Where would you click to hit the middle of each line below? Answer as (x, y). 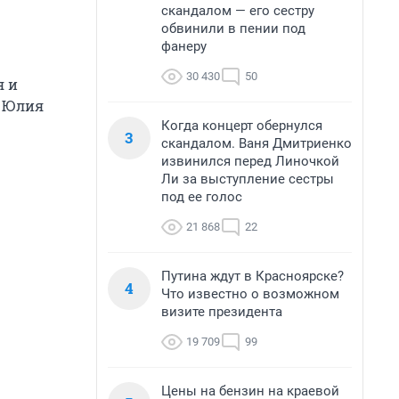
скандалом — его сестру (238, 11)
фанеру (184, 46)
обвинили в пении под (233, 28)
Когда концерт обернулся (242, 126)
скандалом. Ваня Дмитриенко (256, 143)
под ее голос (202, 197)
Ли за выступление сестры (248, 179)
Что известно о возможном (250, 294)
